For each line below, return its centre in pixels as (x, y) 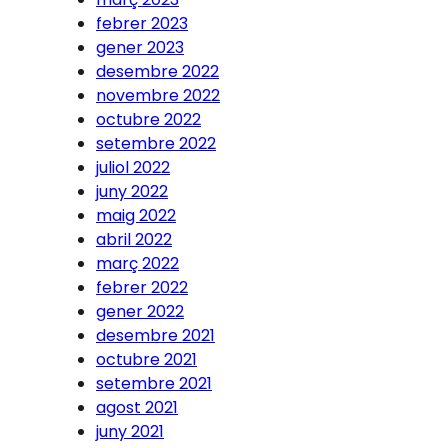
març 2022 (137, 263)
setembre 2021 (154, 383)
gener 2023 (140, 47)
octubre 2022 (148, 119)
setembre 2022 (156, 143)
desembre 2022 (157, 71)
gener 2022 (140, 311)
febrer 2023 (142, 23)
